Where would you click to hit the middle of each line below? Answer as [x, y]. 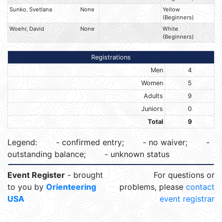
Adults [153, 96]
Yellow [171, 10]
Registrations [111, 57]
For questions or [184, 175]
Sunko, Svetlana [31, 10]
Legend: [24, 142]
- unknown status [136, 154]
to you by [27, 187]
